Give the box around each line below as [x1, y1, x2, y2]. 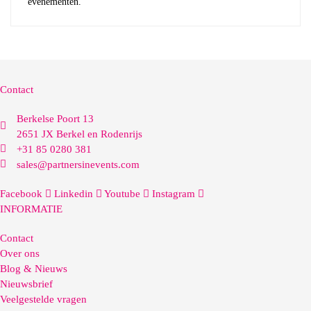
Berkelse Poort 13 [16, 112, 94, 124]
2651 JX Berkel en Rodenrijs [16, 128, 142, 140]
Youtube [104, 187, 140, 199]
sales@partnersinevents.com [16, 158, 140, 170]
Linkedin [54, 187, 93, 199]
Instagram [152, 187, 195, 199]
